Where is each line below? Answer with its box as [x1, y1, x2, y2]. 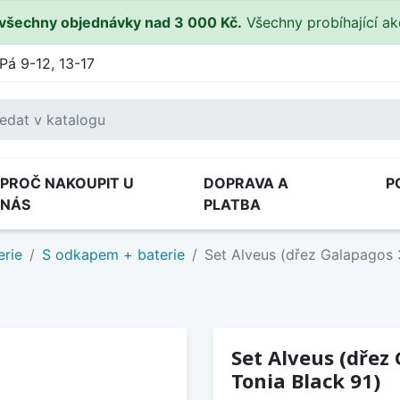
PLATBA [204, 196, 261, 213]
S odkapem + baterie [42, 246, 185, 263]
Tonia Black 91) [231, 367, 380, 395]
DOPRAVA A [204, 174, 288, 192]
